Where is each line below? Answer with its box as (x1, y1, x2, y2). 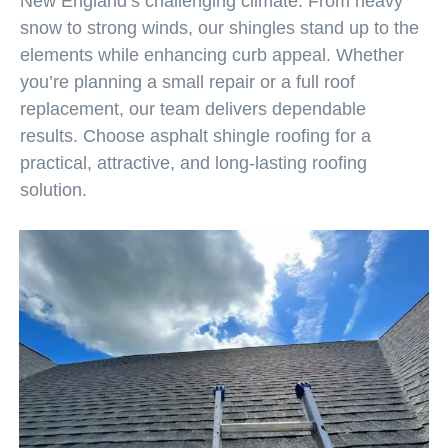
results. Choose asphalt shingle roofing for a (20, 126, 371, 147)
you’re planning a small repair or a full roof (20, 72, 355, 93)
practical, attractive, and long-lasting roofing (20, 153, 367, 174)
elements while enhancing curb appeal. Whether (20, 45, 404, 66)
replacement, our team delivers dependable (20, 99, 366, 120)
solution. (20, 180, 87, 201)
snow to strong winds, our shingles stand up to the (20, 18, 419, 39)
